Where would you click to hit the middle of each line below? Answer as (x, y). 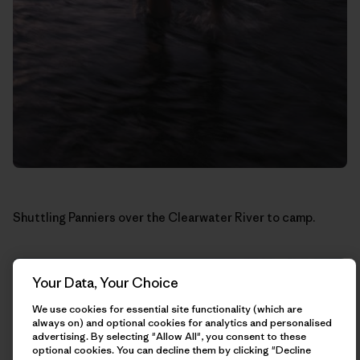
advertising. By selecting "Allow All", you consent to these (169, 336)
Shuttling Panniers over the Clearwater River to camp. (164, 218)
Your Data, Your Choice (105, 283)
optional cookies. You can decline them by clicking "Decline (172, 350)
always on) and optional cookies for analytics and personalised (182, 323)
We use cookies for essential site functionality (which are (167, 309)
